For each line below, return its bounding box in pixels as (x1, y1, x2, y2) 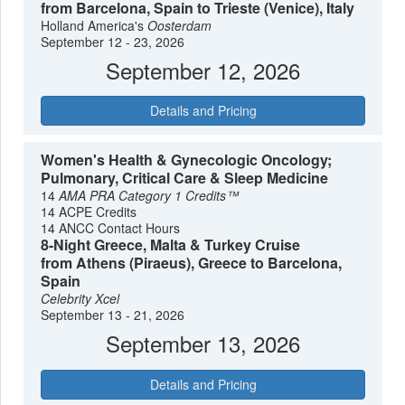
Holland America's (41, 15, 148, 34)
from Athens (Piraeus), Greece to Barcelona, (41, 252, 343, 274)
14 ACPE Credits (41, 202, 137, 221)
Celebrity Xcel (41, 289, 120, 308)
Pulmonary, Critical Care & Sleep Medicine (41, 167, 329, 189)
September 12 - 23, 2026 (41, 32, 185, 51)
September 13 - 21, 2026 (41, 306, 185, 325)
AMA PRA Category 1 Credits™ (59, 186, 240, 205)
